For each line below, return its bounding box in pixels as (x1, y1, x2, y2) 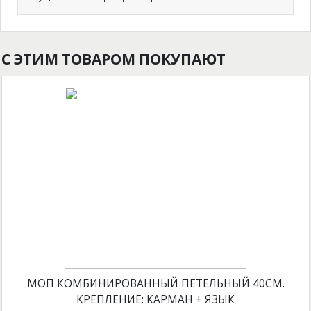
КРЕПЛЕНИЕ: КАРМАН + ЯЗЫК (76, 292, 235, 308)
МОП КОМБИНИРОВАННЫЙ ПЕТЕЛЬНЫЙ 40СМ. (26, 276, 285, 292)
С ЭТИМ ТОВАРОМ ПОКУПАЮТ (1, 49, 226, 69)
